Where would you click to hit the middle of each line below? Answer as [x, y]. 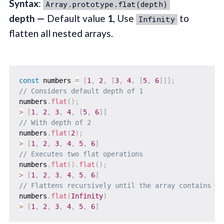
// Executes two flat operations [81, 154]
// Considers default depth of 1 [81, 91]
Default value [76, 18]
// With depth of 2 [55, 123]
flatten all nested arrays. [61, 33]
